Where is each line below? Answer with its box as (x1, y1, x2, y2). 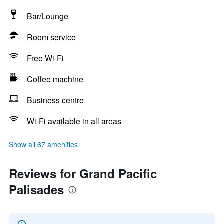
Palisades (9, 181, 64, 198)
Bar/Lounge (27, 10, 68, 22)
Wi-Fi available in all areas (27, 115, 121, 127)
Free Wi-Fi (27, 52, 64, 64)
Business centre (27, 94, 84, 106)
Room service (27, 31, 76, 43)
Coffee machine (27, 73, 83, 85)
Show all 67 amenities (9, 139, 78, 149)
